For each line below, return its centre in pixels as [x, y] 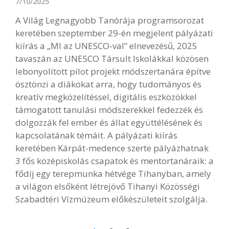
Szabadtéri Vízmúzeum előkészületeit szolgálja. [111, 199]
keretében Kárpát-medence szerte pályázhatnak [112, 148]
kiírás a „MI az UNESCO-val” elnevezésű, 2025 [106, 46]
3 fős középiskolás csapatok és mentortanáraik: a [114, 161]
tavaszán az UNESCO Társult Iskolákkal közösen [112, 59]
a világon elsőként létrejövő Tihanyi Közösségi [108, 186]
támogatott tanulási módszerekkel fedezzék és [109, 110]
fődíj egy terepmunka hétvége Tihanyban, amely [113, 174]
